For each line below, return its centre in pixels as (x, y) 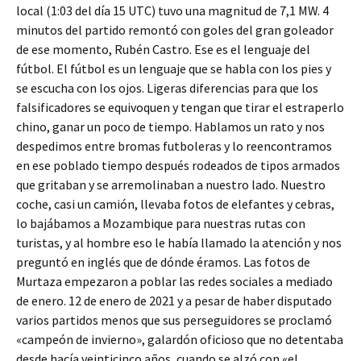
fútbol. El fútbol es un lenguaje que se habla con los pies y (174, 68)
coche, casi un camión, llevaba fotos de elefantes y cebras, (175, 204)
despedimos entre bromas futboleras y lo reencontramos (174, 146)
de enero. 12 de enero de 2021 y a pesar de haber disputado (174, 301)
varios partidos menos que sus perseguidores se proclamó (174, 320)
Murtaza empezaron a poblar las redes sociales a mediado (174, 281)
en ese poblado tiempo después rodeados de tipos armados (178, 165)
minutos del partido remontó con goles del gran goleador (175, 30)
